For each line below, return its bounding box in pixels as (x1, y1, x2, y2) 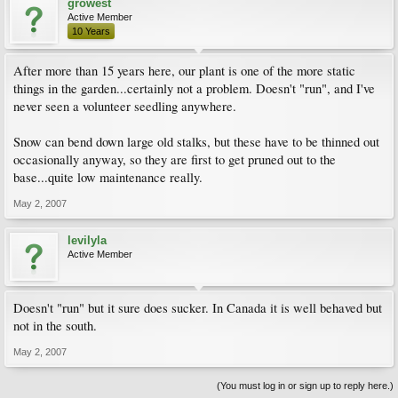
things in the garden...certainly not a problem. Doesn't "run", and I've (13, 80, 375, 97)
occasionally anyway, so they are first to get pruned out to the (13, 151, 336, 168)
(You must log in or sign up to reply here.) (217, 380, 394, 391)
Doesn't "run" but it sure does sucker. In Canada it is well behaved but (13, 299, 382, 316)
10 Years (72, 26, 110, 36)
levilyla (68, 234, 107, 247)
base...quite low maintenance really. (13, 169, 203, 186)
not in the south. (13, 317, 97, 334)
